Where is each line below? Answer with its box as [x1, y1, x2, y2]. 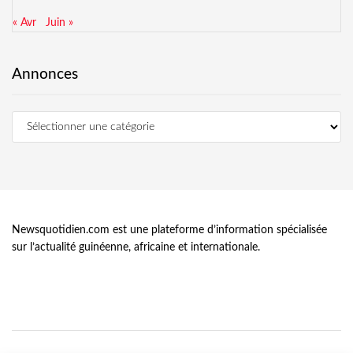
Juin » [46, 17, 73, 29]
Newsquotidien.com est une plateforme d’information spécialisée [12, 225, 327, 236]
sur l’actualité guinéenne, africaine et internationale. [12, 242, 260, 254]
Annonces [12, 67, 78, 83]
